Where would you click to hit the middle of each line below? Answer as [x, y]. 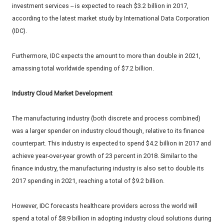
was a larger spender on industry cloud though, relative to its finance [108, 131]
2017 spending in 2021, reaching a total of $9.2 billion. [88, 181]
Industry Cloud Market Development [62, 93]
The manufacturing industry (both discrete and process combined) [106, 118]
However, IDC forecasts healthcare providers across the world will [105, 206]
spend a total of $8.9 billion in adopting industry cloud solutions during [112, 218]
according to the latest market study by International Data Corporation [111, 18]
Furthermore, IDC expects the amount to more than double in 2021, [106, 56]
